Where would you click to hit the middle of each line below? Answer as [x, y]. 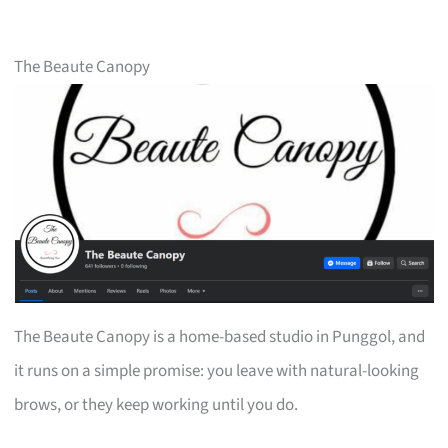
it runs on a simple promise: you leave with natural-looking [217, 370]
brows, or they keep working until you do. [156, 404]
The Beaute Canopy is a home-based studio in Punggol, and [220, 336]
